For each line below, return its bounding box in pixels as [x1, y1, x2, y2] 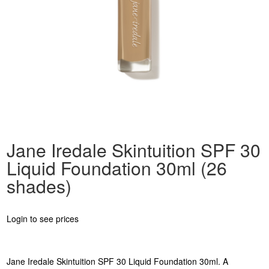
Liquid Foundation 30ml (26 [7, 154, 228, 181]
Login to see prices [7, 212, 79, 225]
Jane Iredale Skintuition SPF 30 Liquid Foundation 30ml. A [7, 255, 229, 267]
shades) [7, 172, 72, 199]
